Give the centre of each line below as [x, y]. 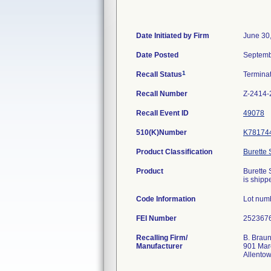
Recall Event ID [162, 113]
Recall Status [159, 74]
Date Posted [157, 55]
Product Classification [174, 152]
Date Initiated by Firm [173, 36]
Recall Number [162, 94]
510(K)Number [162, 132]
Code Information [166, 199]
